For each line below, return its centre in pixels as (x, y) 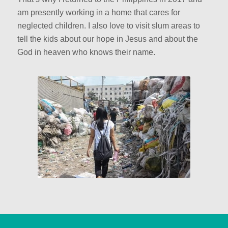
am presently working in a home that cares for (98, 12)
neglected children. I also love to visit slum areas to (108, 25)
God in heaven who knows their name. (86, 52)
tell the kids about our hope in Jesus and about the (107, 39)
